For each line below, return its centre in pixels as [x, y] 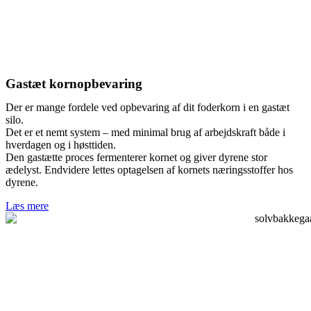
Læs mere [27, 205]
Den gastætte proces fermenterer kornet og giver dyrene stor [136, 157]
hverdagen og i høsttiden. [61, 144]
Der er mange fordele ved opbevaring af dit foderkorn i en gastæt [148, 107]
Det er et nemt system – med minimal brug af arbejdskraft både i [145, 132]
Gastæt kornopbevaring [74, 83]
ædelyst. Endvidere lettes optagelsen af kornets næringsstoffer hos [149, 169]
